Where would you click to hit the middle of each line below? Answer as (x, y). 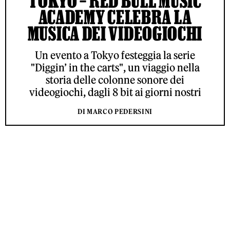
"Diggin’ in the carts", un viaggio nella (115, 68)
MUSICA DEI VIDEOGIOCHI (115, 33)
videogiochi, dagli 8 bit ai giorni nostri (115, 92)
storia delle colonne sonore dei (115, 80)
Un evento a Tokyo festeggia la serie (115, 55)
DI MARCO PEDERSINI (115, 112)
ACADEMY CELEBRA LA (115, 17)
